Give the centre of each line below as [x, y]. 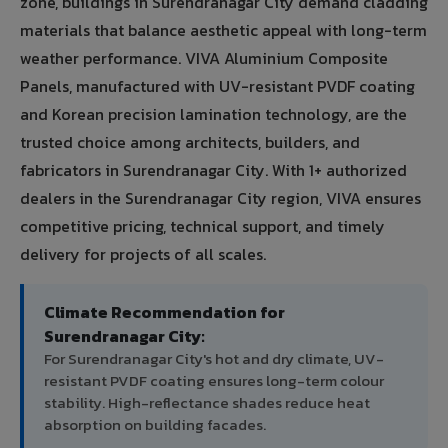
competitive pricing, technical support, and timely [202, 226]
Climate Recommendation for [164, 312]
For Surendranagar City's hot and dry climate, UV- [214, 359]
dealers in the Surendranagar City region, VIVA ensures [220, 198]
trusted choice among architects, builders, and [190, 142]
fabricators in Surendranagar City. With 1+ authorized [213, 170]
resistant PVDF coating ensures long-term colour [214, 381]
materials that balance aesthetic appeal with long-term [223, 30]
